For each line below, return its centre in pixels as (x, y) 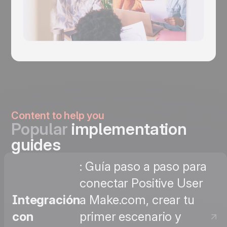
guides (36, 145)
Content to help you (58, 116)
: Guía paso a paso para (143, 167)
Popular (40, 129)
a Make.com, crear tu (137, 200)
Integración (46, 200)
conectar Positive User (141, 183)
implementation (127, 129)
